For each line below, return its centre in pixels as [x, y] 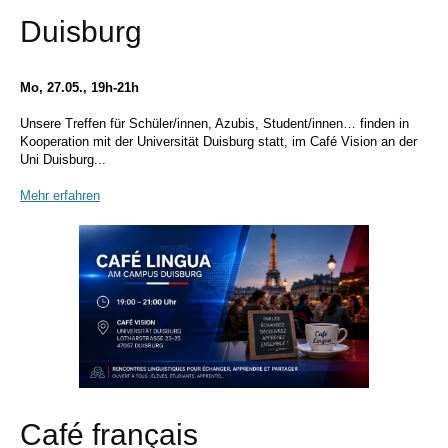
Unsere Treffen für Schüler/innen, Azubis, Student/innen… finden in [214, 123]
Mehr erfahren [60, 195]
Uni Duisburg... [63, 159]
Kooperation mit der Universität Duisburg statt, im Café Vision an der [218, 141]
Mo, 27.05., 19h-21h [79, 87]
